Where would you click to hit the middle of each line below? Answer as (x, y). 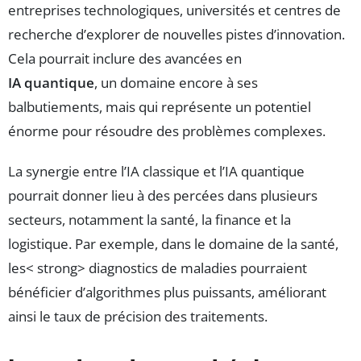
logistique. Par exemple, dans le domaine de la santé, (173, 243)
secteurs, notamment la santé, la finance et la (149, 219)
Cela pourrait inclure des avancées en (125, 58)
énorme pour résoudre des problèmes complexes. (167, 131)
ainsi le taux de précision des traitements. (138, 316)
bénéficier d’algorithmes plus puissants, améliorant (167, 292)
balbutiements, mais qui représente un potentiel (160, 106)
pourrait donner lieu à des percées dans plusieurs (163, 195)
